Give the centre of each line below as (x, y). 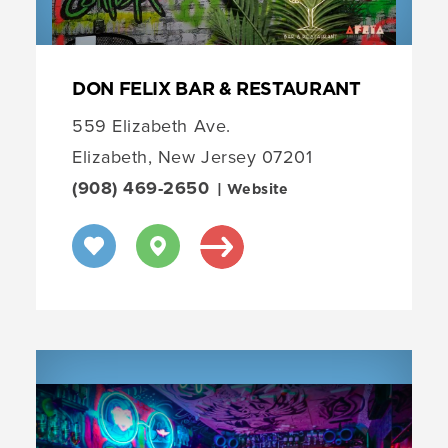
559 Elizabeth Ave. (151, 125)
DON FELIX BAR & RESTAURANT (216, 89)
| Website (255, 189)
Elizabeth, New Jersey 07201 (192, 156)
